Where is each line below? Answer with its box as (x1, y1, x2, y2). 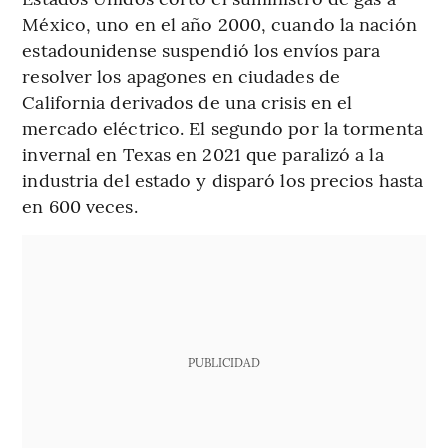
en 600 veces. (22, 193, 138, 219)
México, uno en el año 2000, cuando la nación (22, 11, 417, 37)
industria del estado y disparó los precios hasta (22, 167, 424, 193)
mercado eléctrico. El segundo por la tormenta (22, 115, 423, 141)
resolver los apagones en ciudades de (22, 63, 340, 89)
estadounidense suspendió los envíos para (22, 37, 381, 63)
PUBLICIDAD (187, 354, 260, 371)
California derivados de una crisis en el (22, 89, 353, 115)
